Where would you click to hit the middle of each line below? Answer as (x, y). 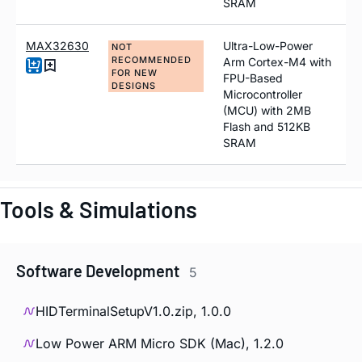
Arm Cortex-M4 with (277, 62)
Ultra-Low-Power (268, 46)
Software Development (99, 270)
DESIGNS (134, 86)
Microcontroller (263, 95)
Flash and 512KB (267, 127)
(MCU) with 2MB (267, 111)
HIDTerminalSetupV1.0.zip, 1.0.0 (133, 311)
